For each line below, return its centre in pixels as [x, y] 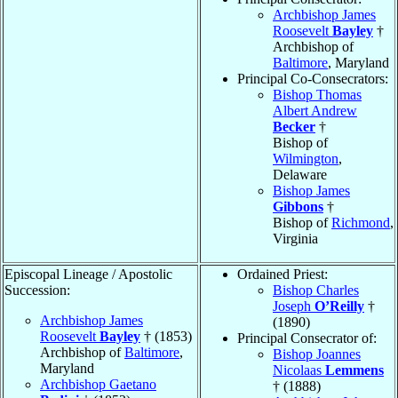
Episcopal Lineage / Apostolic [88, 274]
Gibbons [298, 206]
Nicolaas [299, 370]
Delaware [300, 174]
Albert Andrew [315, 110]
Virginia [295, 238]
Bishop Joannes [317, 354]
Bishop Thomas [317, 94]
